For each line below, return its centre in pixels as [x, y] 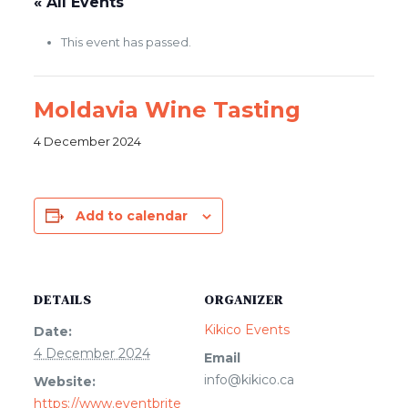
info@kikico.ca [249, 380]
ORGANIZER [244, 300]
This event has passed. [126, 42]
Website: [64, 382]
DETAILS [62, 300]
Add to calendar [131, 216]
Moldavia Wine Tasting [167, 110]
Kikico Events [247, 330]
